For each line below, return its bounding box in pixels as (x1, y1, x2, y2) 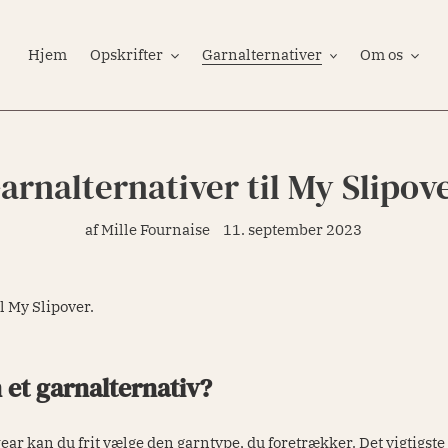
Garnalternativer (201, 45, 322, 64)
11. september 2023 (223, 220, 363, 239)
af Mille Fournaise (85, 220, 211, 239)
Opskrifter (90, 45, 164, 64)
